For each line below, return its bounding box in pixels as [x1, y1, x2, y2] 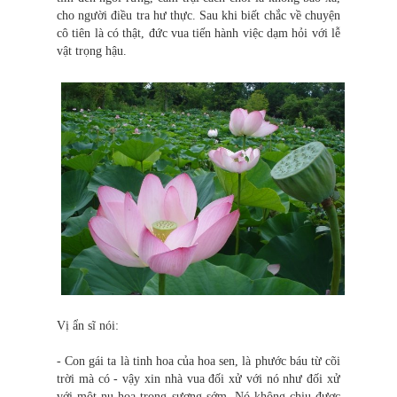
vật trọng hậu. [57, 44, 127, 58]
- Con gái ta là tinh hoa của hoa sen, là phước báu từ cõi [57, 354, 340, 369]
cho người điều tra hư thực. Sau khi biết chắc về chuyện [57, 9, 340, 23]
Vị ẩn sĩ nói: [57, 319, 119, 333]
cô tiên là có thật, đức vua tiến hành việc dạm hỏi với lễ [57, 27, 340, 41]
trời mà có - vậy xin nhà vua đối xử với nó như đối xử [57, 372, 340, 386]
